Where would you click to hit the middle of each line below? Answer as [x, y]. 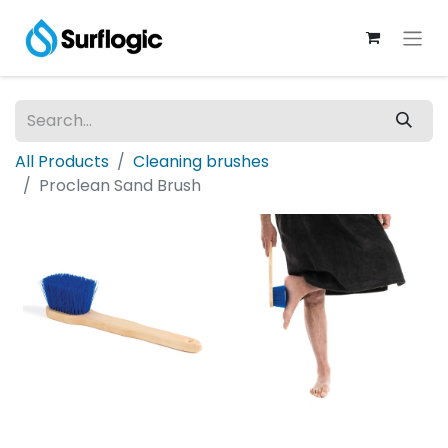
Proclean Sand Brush [120, 185]
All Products [62, 161]
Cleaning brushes [201, 161]
